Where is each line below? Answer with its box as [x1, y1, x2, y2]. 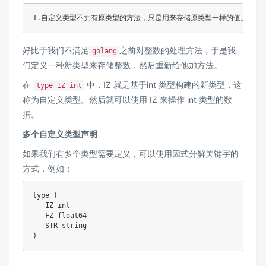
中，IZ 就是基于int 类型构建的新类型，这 [84, 80, 242, 90]
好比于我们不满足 [23, 45, 89, 56]
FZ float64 [33, 211, 87, 220]
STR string [33, 221, 87, 230]
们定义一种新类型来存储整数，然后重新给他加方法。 [23, 60, 222, 71]
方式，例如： [23, 163, 72, 174]
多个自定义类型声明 [23, 129, 97, 140]
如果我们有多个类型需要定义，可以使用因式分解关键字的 [23, 148, 239, 159]
